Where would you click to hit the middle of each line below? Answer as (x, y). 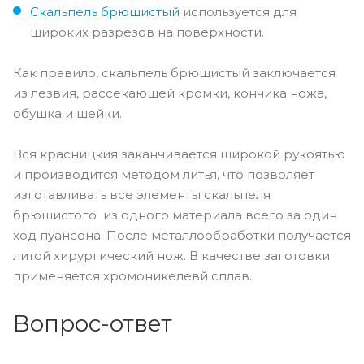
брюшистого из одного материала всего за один (175, 214)
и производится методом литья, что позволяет (164, 174)
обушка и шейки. (67, 113)
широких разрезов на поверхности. (147, 32)
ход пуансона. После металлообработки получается (182, 235)
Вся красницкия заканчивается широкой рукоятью (179, 154)
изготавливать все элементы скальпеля (142, 194)
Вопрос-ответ (93, 323)
